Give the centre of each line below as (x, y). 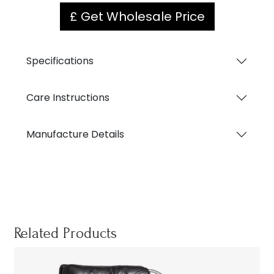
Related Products (66, 233)
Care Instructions (68, 97)
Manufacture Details (76, 134)
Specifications (60, 61)
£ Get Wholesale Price (137, 16)
